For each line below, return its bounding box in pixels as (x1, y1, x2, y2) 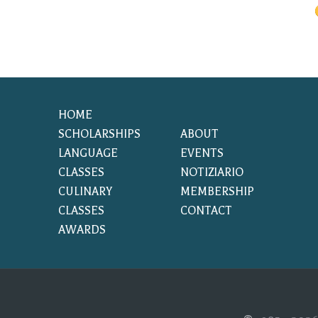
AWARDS (58, 224, 106, 236)
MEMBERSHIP (180, 185, 254, 198)
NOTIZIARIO (180, 166, 243, 179)
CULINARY (58, 185, 112, 198)
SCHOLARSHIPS (58, 128, 141, 141)
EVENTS (180, 147, 224, 160)
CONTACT (180, 204, 232, 217)
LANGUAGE (58, 147, 118, 160)
